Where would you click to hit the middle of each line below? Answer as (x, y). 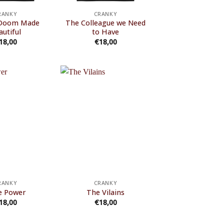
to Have (105, 32)
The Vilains (105, 192)
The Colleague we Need (105, 23)
